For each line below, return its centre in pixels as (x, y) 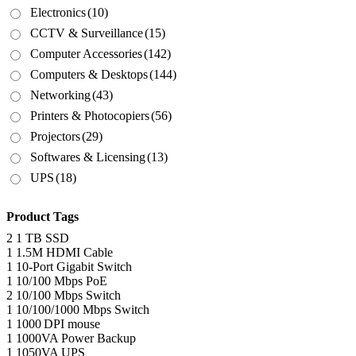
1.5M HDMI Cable (64, 252)
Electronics (58, 13)
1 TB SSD (43, 238)
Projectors (55, 137)
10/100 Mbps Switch (68, 295)
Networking (60, 95)
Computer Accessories (86, 54)
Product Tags (43, 216)
